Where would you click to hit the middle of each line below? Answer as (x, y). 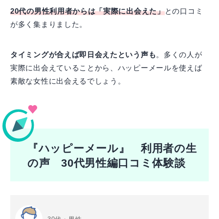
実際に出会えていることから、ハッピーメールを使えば (106, 68)
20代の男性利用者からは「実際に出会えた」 (88, 11)
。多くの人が (179, 55)
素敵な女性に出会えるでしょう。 (68, 81)
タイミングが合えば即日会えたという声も (83, 55)
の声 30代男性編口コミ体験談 (107, 164)
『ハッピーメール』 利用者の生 (112, 149)
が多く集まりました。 (49, 24)
